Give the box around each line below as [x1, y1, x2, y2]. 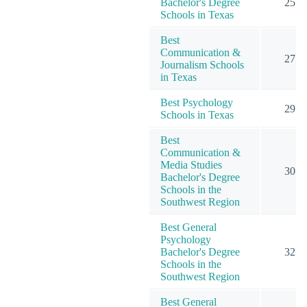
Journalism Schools [160, 58, 244, 71]
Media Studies [160, 158, 222, 171]
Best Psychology [160, 96, 233, 108]
